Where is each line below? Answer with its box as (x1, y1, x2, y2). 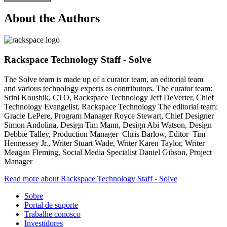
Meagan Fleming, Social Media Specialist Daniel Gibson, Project (4, 147, 212, 157)
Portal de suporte (24, 200, 78, 209)
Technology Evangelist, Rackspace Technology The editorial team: (4, 102, 220, 111)
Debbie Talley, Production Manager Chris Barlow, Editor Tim (4, 129, 205, 138)
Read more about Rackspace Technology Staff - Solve (4, 174, 177, 183)
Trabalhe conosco (24, 209, 81, 218)
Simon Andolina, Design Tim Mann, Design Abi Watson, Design (4, 120, 212, 129)
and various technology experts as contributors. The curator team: (4, 84, 212, 93)
